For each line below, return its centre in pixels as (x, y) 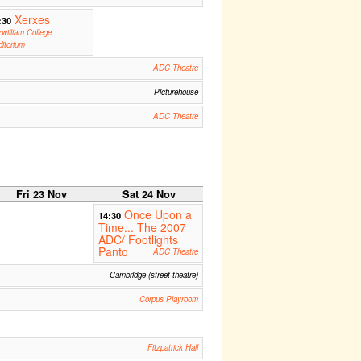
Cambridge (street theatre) (154, 275)
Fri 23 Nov (42, 195)
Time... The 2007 (142, 228)
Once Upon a (158, 215)
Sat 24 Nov (149, 195)
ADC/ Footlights (138, 240)
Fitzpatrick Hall (172, 348)
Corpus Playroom (168, 299)
